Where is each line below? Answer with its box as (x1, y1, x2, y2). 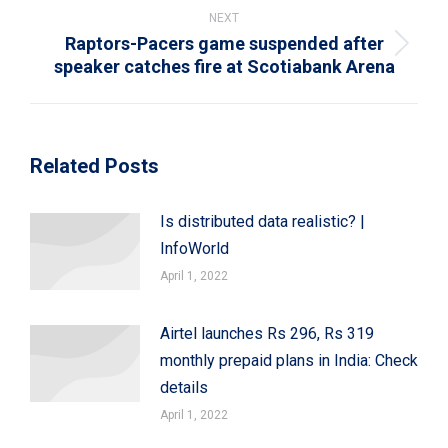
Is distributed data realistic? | (160, 211, 365, 231)
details (160, 377, 208, 397)
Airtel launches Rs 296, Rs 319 (160, 323, 374, 343)
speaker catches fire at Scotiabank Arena (53, 55, 395, 77)
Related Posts (30, 153, 159, 178)
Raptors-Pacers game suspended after (64, 32, 384, 54)
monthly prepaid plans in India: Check (160, 350, 418, 370)
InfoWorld (160, 238, 229, 258)
